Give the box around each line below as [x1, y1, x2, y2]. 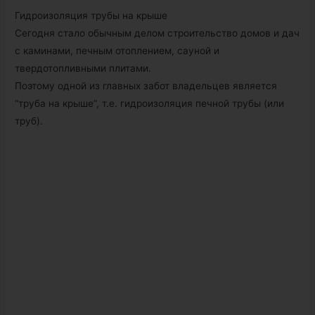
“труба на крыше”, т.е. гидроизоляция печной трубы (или [15, 98, 285, 110]
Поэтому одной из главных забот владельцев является [15, 80, 278, 92]
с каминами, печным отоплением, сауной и [15, 45, 220, 57]
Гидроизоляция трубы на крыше [15, 10, 168, 22]
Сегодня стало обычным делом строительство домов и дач [15, 27, 300, 39]
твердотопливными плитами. [15, 63, 152, 75]
